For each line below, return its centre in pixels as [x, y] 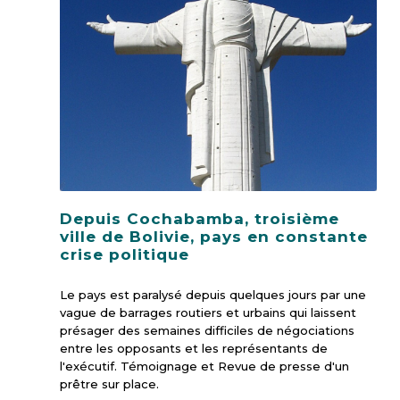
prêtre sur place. [109, 383]
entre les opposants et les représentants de [194, 348]
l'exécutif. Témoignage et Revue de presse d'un [204, 366]
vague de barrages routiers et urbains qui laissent [208, 312]
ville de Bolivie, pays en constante [214, 236]
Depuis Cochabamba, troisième [200, 218]
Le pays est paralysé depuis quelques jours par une [213, 294]
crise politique [125, 254]
